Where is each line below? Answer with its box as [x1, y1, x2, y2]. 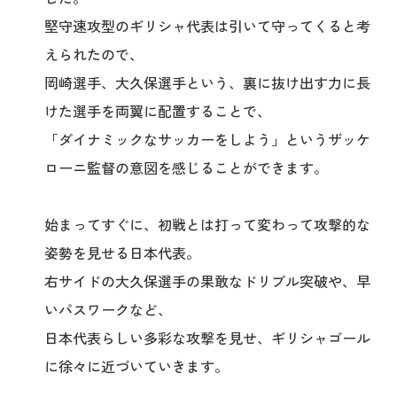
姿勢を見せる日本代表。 [44, 242, 200, 263]
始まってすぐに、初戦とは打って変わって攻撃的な [44, 214, 370, 235]
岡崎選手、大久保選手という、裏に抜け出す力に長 [44, 72, 370, 93]
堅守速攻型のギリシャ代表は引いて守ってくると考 [44, 15, 370, 36]
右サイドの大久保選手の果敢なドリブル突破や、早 [44, 270, 370, 292]
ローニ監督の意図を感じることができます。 [44, 157, 328, 178]
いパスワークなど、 [44, 299, 172, 320]
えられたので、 [44, 43, 144, 65]
